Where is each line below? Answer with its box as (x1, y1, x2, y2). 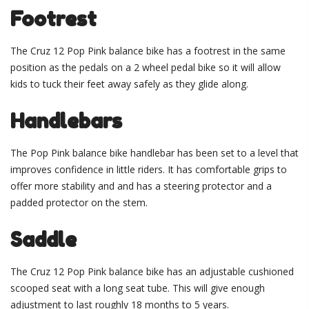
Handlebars (10, 108, 122, 133)
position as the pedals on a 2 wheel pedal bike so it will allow (10, 61, 281, 74)
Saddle (10, 226, 77, 252)
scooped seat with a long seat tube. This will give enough (10, 281, 265, 295)
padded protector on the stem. (10, 196, 148, 210)
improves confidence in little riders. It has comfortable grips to (10, 163, 287, 177)
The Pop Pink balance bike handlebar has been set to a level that (10, 146, 299, 160)
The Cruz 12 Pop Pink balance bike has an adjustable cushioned (10, 265, 294, 279)
